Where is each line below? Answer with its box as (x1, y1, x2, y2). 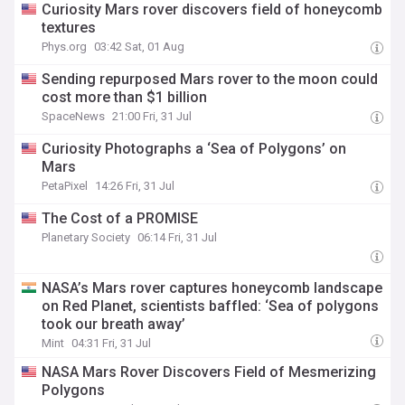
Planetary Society (42, 231, 131, 244)
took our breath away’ (42, 316, 186, 333)
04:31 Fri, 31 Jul (71, 336, 152, 350)
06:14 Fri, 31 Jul (137, 231, 218, 244)
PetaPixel (42, 179, 89, 193)
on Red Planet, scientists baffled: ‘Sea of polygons (42, 297, 380, 315)
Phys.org (42, 40, 88, 53)
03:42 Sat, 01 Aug (94, 40, 185, 53)
